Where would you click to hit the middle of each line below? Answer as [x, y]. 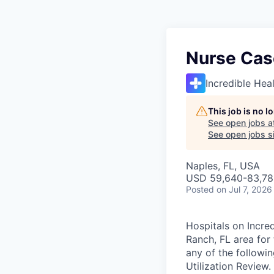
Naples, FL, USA [223, 166]
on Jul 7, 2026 [244, 189]
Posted [200, 189]
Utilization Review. [228, 266]
